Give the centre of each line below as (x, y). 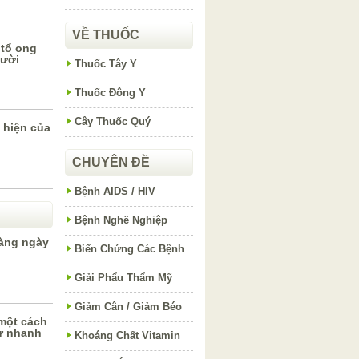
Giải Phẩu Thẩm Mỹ (123, 278)
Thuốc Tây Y (106, 64)
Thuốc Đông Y (110, 93)
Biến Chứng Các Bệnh (129, 249)
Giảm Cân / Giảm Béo (128, 307)
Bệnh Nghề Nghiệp (121, 220)
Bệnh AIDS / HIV (115, 191)
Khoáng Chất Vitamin (127, 335)
